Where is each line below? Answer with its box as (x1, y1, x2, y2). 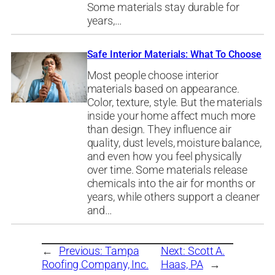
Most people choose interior (87, 68, 219, 82)
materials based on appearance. (87, 82, 239, 96)
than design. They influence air (87, 122, 231, 136)
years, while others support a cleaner (87, 190, 260, 204)
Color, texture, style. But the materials (87, 95, 262, 109)
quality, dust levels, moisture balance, (87, 136, 261, 150)
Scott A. (188, 244, 225, 258)
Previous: (58, 244, 105, 258)
